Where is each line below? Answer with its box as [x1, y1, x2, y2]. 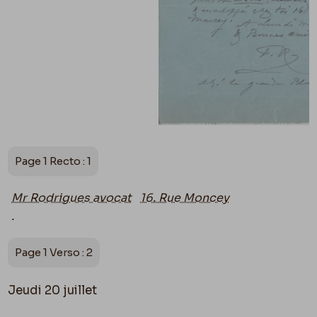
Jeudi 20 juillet [8, 282, 98, 298]
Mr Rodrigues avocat [11, 190, 132, 205]
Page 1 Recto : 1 [15, 154, 92, 168]
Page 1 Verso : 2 [15, 245, 93, 259]
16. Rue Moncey [140, 190, 230, 205]
